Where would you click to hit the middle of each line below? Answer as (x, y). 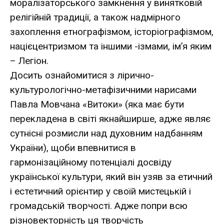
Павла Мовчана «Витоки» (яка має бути (97, 104)
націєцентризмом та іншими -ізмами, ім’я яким (111, 46)
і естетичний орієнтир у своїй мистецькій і (100, 191)
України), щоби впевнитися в (73, 147)
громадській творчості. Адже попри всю (99, 205)
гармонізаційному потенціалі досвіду (91, 162)
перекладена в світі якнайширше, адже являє (110, 118)
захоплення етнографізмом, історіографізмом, (112, 31)
